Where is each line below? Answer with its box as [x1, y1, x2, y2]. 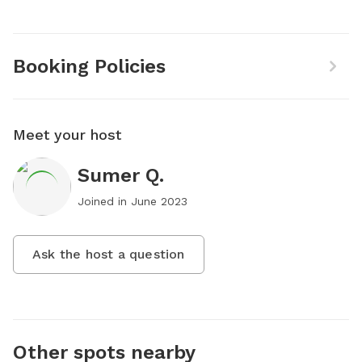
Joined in [78, 194, 131, 208]
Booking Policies [13, 54, 166, 78]
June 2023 [131, 194, 187, 208]
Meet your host [13, 125, 121, 143]
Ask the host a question [32, 246, 185, 262]
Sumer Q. [78, 163, 164, 187]
